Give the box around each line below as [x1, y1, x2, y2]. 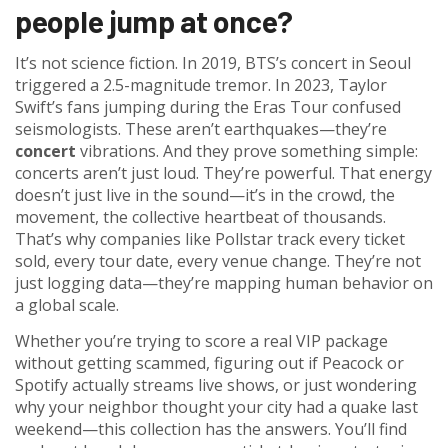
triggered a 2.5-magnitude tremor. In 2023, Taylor [15, 74, 387, 96]
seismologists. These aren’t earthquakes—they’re [15, 118, 387, 140]
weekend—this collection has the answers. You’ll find [15, 418, 407, 440]
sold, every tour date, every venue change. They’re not [15, 250, 421, 272]
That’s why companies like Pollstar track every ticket [15, 228, 405, 250]
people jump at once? [15, 3, 293, 39]
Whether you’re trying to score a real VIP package [15, 330, 388, 352]
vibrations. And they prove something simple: [76, 140, 418, 162]
